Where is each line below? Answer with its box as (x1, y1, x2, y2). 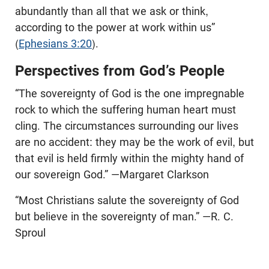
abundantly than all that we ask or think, (15, 5, 208, 18)
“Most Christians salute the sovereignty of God (15, 194, 239, 207)
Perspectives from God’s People (15, 62, 225, 80)
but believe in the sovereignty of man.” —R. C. (15, 210, 234, 223)
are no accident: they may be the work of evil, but (15, 136, 254, 149)
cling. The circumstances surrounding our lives (15, 119, 238, 133)
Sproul (15, 226, 46, 240)
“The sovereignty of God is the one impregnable (15, 87, 244, 100)
